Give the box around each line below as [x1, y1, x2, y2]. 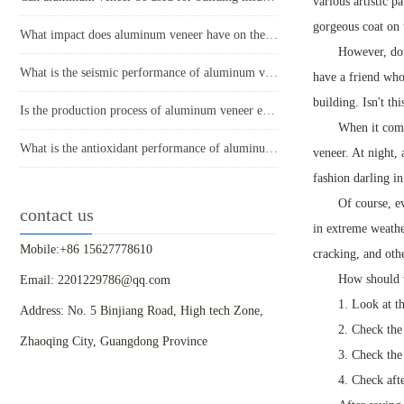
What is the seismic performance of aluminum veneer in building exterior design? [265, 66, 278, 80]
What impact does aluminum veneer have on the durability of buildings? [265, 28, 278, 42]
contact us [20, 205, 94, 225]
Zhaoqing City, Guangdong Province [20, 335, 207, 349]
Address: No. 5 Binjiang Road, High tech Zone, [20, 304, 263, 318]
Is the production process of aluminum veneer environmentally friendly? [262, 104, 275, 118]
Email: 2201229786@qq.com [20, 273, 170, 288]
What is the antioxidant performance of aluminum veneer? [265, 142, 278, 156]
